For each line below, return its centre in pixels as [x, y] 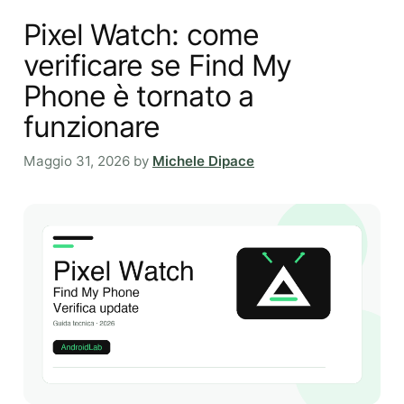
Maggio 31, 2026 [77, 161]
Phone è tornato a [138, 96]
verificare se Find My [157, 65]
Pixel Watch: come [141, 34]
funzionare [92, 126]
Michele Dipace [203, 161]
